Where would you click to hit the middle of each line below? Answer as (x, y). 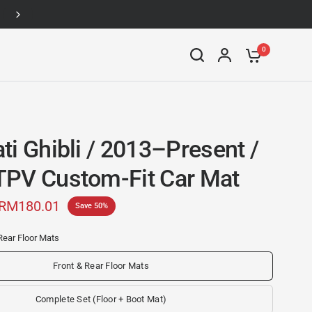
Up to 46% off (204, 15)
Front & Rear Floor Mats (101, 266)
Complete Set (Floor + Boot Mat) (101, 299)
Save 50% (92, 206)
